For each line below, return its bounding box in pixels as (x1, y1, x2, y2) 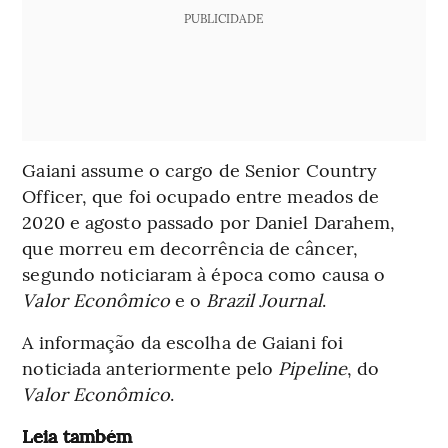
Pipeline (278, 354, 348, 380)
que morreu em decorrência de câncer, (22, 234, 358, 260)
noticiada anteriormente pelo (22, 354, 279, 380)
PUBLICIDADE (184, 9, 264, 26)
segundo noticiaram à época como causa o (22, 260, 386, 286)
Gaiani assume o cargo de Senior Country (22, 156, 378, 182)
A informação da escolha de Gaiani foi (22, 328, 344, 354)
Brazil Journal (206, 286, 322, 312)
